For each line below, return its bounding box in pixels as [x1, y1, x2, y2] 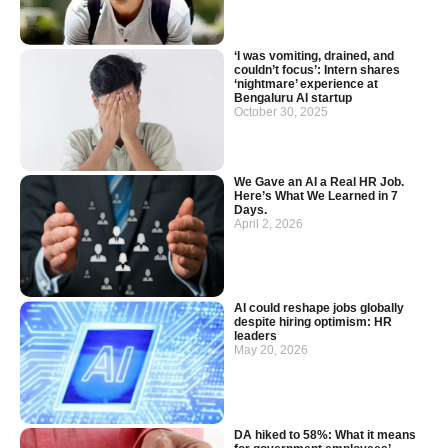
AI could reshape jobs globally [234, 301, 404, 316]
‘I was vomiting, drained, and [234, 48, 394, 63]
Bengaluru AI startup [234, 90, 352, 105]
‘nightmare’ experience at [234, 76, 378, 91]
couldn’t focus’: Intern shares [234, 62, 400, 77]
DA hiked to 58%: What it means [234, 427, 416, 442]
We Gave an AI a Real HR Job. [234, 175, 404, 189]
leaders [234, 329, 277, 344]
